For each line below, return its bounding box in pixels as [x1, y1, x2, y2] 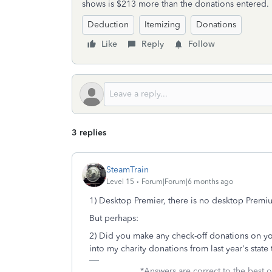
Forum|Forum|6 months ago [141, 177, 233, 186]
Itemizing [144, 19, 180, 30]
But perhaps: [89, 213, 138, 223]
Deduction [87, 19, 129, 30]
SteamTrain [106, 164, 149, 175]
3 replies [72, 127, 106, 138]
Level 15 [106, 177, 134, 186]
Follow [188, 39, 215, 49]
